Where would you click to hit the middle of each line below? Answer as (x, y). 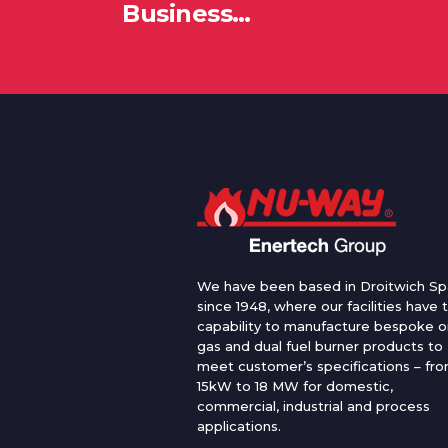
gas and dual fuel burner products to (320, 346)
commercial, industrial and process (313, 406)
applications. (239, 426)
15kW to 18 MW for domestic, (295, 386)
